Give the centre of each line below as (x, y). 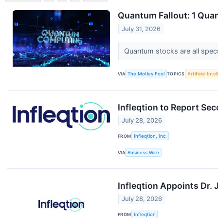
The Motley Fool (146, 74)
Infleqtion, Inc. (150, 136)
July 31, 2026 (141, 29)
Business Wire (144, 152)
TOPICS (176, 74)
